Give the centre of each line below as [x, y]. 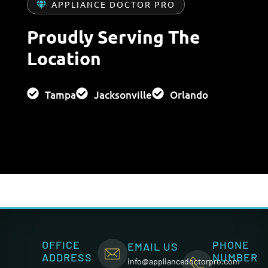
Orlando [189, 95]
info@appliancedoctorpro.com [183, 261]
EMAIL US [153, 246]
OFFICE [61, 245]
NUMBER [235, 258]
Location [64, 59]
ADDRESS [67, 258]
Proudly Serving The [114, 37]
